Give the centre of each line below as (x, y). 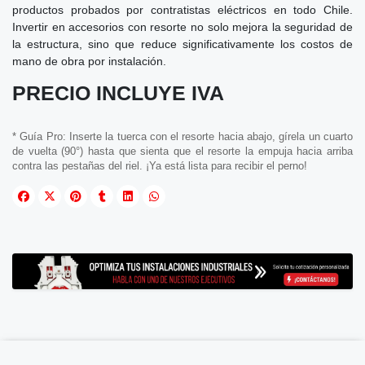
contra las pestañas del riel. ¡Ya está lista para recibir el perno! (160, 166)
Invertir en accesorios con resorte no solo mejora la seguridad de (182, 26)
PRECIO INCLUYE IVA (118, 93)
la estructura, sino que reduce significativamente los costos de (182, 44)
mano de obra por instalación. (89, 61)
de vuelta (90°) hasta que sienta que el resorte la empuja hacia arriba (182, 151)
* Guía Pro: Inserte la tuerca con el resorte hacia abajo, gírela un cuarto (182, 136)
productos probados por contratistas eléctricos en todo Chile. (182, 9)
